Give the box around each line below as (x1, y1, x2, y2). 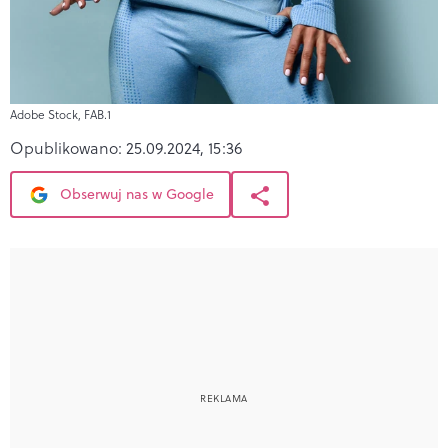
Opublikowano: (10, 136, 126, 159)
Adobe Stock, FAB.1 (10, 105, 111, 123)
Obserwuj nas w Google (56, 183, 214, 204)
